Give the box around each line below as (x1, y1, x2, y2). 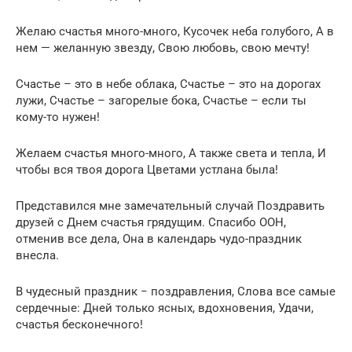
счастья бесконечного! (16, 317, 143, 332)
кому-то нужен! (16, 110, 100, 125)
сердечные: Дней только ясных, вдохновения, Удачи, (16, 301, 313, 316)
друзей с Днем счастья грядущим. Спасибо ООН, (16, 215, 286, 230)
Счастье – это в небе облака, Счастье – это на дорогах (16, 77, 321, 92)
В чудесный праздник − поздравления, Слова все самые (16, 284, 335, 299)
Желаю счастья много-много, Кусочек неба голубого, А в (16, 24, 334, 39)
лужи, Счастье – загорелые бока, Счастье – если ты (16, 93, 306, 108)
